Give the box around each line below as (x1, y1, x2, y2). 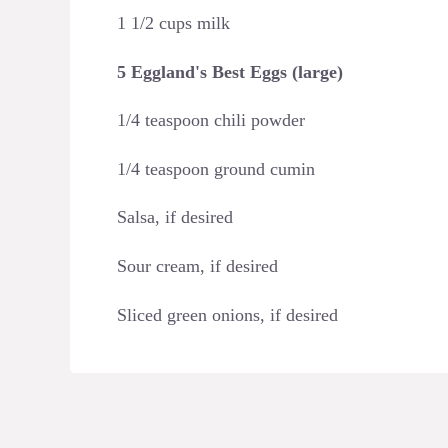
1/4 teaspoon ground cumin (117, 158, 315, 179)
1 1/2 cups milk (117, 13, 230, 34)
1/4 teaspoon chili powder (117, 110, 305, 131)
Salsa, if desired (117, 207, 233, 228)
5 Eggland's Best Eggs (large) (117, 61, 343, 82)
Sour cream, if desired (117, 256, 278, 277)
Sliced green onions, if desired (117, 304, 338, 325)
